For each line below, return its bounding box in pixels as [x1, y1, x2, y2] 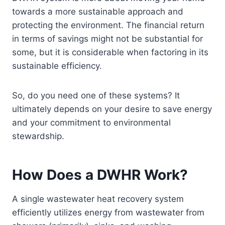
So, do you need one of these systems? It [12, 90, 180, 101]
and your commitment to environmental [12, 118, 171, 128]
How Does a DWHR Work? [12, 166, 188, 184]
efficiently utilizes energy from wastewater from [12, 207, 204, 218]
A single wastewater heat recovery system [12, 194, 184, 204]
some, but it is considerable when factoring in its [12, 47, 208, 58]
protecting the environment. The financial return [12, 20, 204, 31]
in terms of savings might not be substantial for [12, 34, 203, 44]
